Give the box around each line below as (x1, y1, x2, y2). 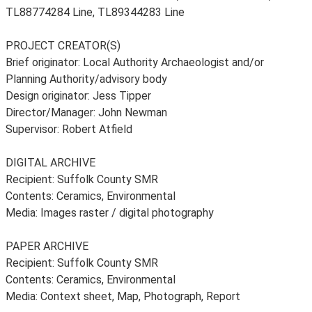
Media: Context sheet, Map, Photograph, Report (6, 290, 240, 303)
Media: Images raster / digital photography (6, 206, 214, 219)
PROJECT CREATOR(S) (6, 39, 120, 52)
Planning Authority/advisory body (6, 72, 167, 86)
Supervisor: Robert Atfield (6, 123, 132, 136)
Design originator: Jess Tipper (6, 89, 151, 102)
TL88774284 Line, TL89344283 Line (6, 6, 185, 19)
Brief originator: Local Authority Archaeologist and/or (6, 56, 264, 69)
